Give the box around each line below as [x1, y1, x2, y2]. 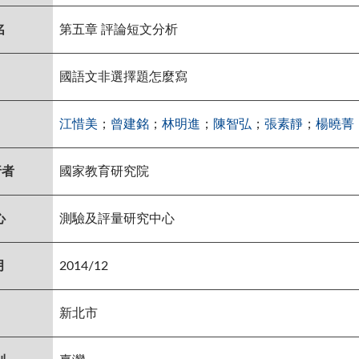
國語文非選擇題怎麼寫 [59, 70, 188, 83]
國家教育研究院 [59, 164, 149, 178]
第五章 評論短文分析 [59, 22, 178, 36]
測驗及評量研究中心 [59, 212, 175, 225]
